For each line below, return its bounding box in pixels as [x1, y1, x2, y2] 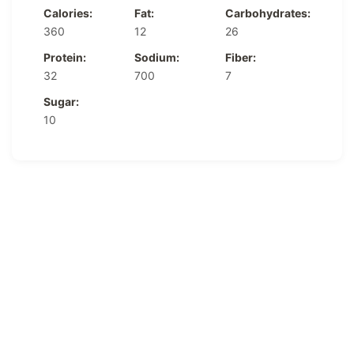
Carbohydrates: [225, 6, 311, 20]
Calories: [43, 6, 92, 20]
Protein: [43, 50, 86, 64]
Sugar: [43, 94, 79, 108]
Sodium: [134, 50, 179, 64]
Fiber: [225, 50, 256, 64]
